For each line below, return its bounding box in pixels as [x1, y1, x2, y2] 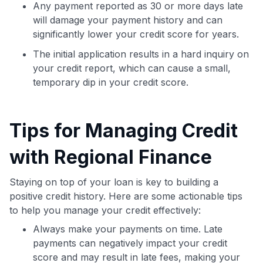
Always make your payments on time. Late [33, 222, 222, 235]
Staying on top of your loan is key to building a [9, 176, 218, 188]
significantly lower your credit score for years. [33, 28, 239, 40]
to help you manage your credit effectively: [9, 204, 201, 216]
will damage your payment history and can [33, 14, 222, 26]
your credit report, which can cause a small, [33, 62, 231, 74]
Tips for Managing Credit [9, 119, 238, 142]
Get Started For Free [75, 14, 165, 26]
